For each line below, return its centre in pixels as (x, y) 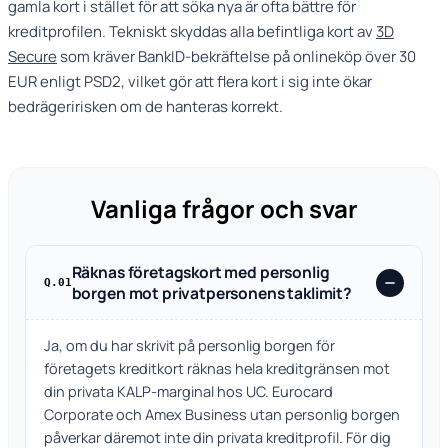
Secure (32, 57)
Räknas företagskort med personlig (200, 271)
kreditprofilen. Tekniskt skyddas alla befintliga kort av (192, 32)
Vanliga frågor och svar (224, 209)
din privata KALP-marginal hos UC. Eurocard (188, 392)
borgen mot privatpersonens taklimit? (211, 292)
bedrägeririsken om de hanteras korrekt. (145, 107)
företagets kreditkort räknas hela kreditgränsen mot (216, 369)
